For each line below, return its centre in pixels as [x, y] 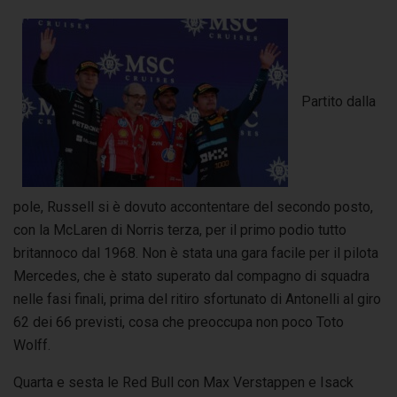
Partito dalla [339, 102]
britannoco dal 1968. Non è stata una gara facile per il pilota [196, 253]
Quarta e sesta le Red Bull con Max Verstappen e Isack [183, 382]
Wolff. [34, 345]
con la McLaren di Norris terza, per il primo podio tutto [180, 230]
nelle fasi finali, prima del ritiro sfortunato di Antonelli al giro [197, 299]
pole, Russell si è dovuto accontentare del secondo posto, [193, 206]
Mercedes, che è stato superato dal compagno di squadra [191, 276]
